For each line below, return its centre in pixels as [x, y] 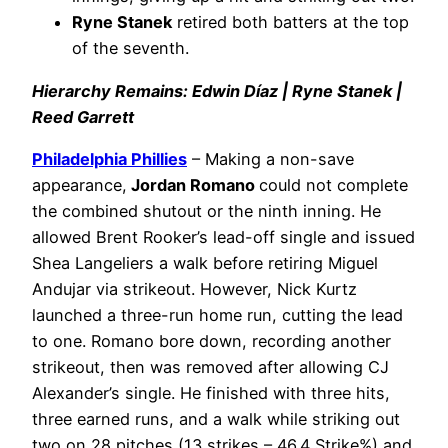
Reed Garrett [83, 116]
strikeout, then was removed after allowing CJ [210, 366]
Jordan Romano [193, 184]
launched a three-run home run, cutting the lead [217, 314]
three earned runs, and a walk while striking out [216, 418]
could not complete [333, 184]
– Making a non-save [270, 158]
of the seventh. [130, 48]
